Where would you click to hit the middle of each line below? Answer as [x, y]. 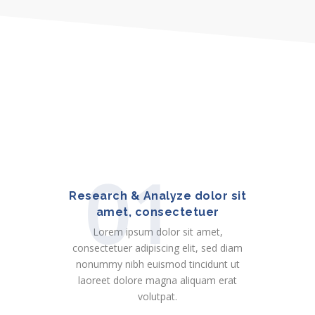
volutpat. [157, 296]
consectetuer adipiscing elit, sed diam [157, 248]
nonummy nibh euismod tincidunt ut [157, 264]
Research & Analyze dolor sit [157, 196]
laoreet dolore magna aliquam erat [157, 280]
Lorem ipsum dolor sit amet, [157, 232]
